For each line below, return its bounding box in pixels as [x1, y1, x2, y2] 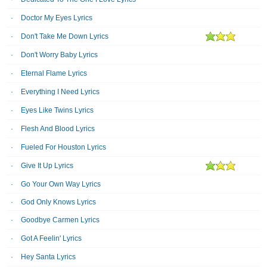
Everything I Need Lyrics [21, 88, 100, 96]
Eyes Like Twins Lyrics [21, 106, 94, 114]
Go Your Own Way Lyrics [21, 180, 101, 188]
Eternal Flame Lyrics [21, 69, 87, 77]
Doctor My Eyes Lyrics [21, 14, 92, 22]
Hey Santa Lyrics [21, 253, 76, 261]
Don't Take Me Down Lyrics [21, 32, 108, 41]
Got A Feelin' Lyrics [21, 234, 82, 243]
